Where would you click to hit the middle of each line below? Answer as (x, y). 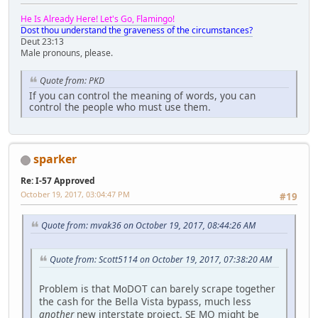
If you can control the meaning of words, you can (142, 95)
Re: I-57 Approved (58, 180)
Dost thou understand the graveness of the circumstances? (137, 31)
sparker (55, 159)
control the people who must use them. (120, 106)
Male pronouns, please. (67, 53)
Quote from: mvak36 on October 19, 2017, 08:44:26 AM (148, 226)
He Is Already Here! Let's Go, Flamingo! (98, 19)
